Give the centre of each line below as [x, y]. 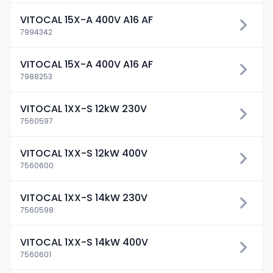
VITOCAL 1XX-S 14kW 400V [84, 242]
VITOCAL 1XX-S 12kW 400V [84, 153]
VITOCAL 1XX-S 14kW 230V [84, 198]
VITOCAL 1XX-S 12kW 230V [83, 109]
